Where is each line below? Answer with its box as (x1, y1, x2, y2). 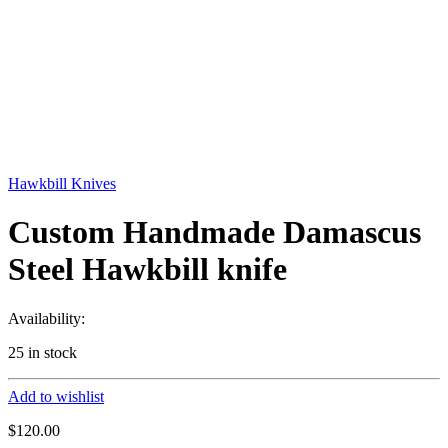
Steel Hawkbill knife (8, 251, 287, 288)
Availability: (8, 309, 85, 327)
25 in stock (8, 343, 77, 361)
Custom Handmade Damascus (8, 214, 421, 251)
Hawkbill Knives (8, 175, 116, 192)
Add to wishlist (8, 387, 104, 405)
